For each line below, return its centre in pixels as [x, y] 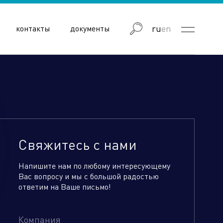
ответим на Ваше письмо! [65, 186]
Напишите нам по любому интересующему [94, 166]
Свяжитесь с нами [78, 144]
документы [90, 28]
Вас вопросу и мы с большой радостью [89, 176]
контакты [33, 28]
